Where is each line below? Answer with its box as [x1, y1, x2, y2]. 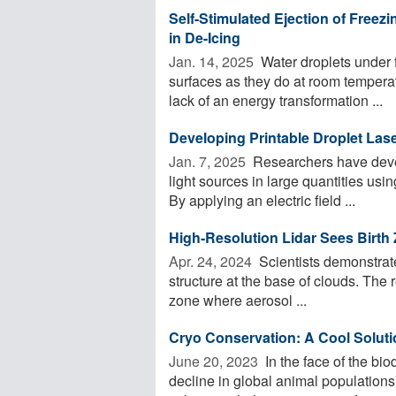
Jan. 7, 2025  [169, 150, 249, 171]
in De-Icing [169, 27, 240, 48]
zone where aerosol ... [169, 289, 307, 310]
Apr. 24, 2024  [169, 250, 255, 271]
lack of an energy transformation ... [169, 89, 383, 110]
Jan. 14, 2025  [169, 50, 257, 72]
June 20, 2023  [169, 350, 262, 371]
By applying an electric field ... [169, 189, 355, 210]
